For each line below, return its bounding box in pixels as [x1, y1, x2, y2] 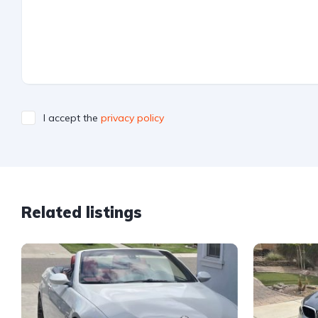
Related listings [21, 202, 142, 222]
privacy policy [101, 111, 164, 124]
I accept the [43, 111, 101, 124]
